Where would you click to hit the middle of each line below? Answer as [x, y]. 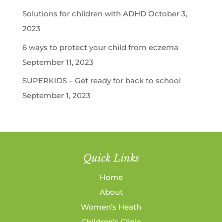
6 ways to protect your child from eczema [100, 47]
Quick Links [111, 158]
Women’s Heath [111, 207]
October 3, [167, 14]
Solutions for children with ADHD [84, 14]
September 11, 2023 [58, 62]
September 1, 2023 [56, 96]
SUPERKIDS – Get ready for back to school [101, 81]
